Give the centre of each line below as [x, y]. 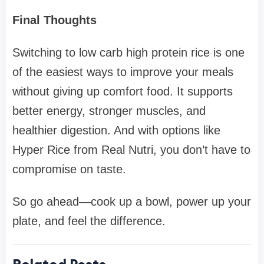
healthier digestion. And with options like [116, 131]
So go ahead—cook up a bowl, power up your [132, 202]
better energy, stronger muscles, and [109, 111]
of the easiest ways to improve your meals [123, 72]
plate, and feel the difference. [89, 221]
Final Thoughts [55, 20]
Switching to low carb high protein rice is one [128, 53]
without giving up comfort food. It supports [123, 92]
